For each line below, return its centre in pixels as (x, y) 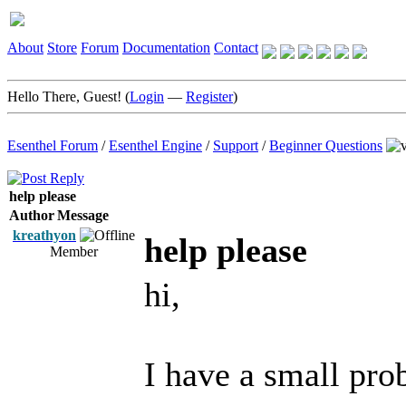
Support (236, 145)
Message (83, 215)
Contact (236, 48)
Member (74, 251)
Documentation (166, 48)
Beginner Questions (326, 145)
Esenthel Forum (53, 145)
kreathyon (44, 235)
